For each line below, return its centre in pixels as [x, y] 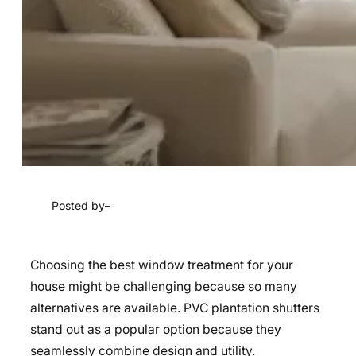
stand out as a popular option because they [156, 330]
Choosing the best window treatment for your [162, 265]
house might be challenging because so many [164, 287]
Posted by [78, 205]
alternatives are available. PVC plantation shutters [175, 308]
